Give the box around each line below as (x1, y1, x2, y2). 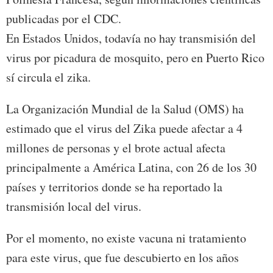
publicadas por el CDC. (6, 10, 121, 27)
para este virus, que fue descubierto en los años (6, 249, 239, 266)
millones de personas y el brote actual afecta (6, 139, 225, 156)
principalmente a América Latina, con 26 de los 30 (6, 158, 257, 175)
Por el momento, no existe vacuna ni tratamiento (6, 229, 246, 246)
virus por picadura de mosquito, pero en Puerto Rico (6, 49, 264, 66)
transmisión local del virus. (6, 197, 141, 214)
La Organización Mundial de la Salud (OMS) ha (6, 100, 244, 117)
